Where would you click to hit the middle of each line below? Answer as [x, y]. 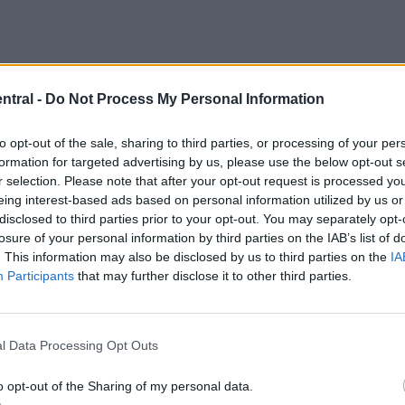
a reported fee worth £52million [265, 136]
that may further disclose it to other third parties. [213, 275]
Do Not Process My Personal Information [185, 99]
